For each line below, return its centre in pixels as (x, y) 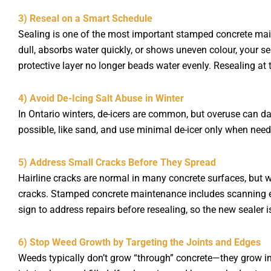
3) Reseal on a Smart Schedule (85, 18)
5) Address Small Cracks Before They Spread (117, 162)
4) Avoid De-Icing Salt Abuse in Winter (101, 98)
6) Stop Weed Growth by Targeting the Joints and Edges (139, 242)
